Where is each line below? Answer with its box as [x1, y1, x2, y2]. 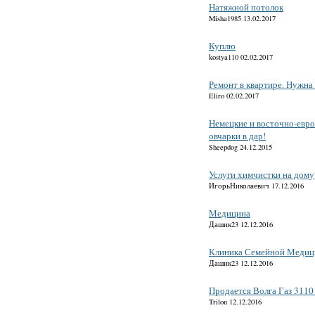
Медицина [209, 207, 250, 220]
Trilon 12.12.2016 [209, 297, 262, 307]
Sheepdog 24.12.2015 [209, 142, 272, 153]
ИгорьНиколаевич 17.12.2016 [209, 181, 304, 191]
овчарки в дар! [209, 129, 266, 143]
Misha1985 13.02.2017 [209, 13, 276, 24]
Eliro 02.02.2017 [209, 91, 259, 101]
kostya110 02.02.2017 [209, 52, 273, 63]
